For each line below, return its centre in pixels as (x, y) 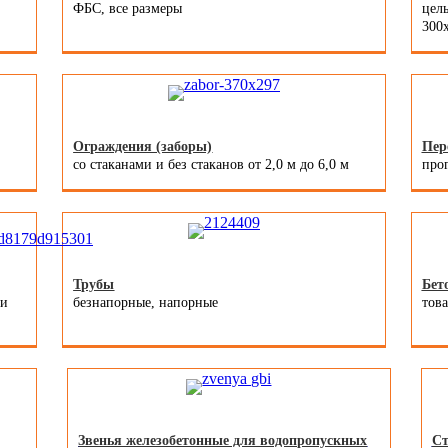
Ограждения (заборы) (143, 147)
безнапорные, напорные (146, 303)
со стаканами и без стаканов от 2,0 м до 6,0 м (211, 165)
